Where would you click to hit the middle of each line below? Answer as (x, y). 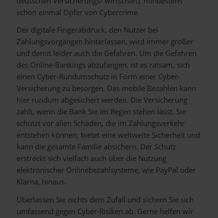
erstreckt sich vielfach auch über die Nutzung (91, 158)
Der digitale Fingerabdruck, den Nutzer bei (87, 30)
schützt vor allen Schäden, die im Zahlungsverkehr (100, 123)
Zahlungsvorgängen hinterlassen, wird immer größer (105, 42)
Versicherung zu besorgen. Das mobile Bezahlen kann (106, 88)
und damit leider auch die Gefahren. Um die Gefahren (106, 53)
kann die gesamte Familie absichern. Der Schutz (96, 147)
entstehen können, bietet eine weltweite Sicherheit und (108, 135)
